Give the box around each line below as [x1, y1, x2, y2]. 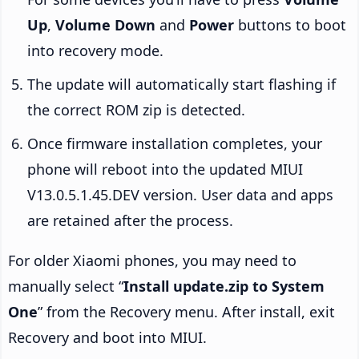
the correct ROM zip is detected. [27, 99, 245, 119]
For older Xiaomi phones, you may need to [8, 250, 296, 270]
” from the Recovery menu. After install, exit [38, 301, 335, 321]
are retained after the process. [27, 210, 233, 230]
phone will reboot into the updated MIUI [27, 159, 303, 179]
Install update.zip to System [123, 276, 325, 296]
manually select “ [8, 276, 123, 296]
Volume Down [55, 14, 155, 34]
